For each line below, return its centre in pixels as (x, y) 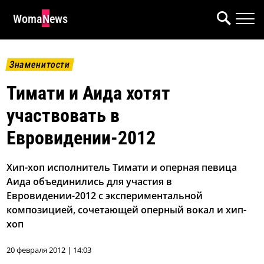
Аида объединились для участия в (90, 182)
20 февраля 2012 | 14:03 (49, 250)
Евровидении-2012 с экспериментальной (105, 196)
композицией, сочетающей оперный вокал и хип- (127, 210)
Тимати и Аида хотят (89, 93)
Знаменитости (40, 65)
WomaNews (40, 19)
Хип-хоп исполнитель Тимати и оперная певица (122, 168)
